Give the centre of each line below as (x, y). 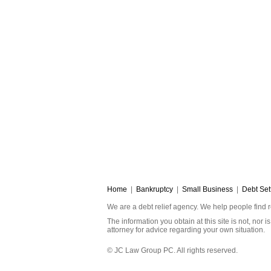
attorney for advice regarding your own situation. (186, 230)
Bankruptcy (155, 190)
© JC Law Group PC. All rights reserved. (172, 251)
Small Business (207, 190)
